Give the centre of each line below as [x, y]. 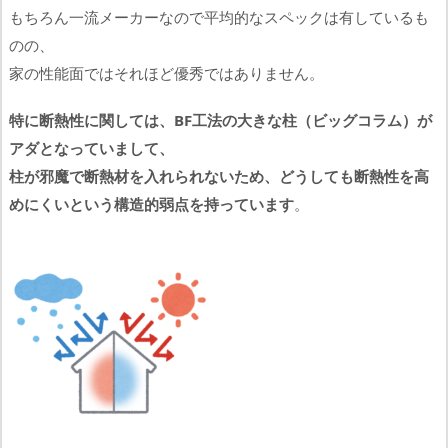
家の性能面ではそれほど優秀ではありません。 [166, 72]
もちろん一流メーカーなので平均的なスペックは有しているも [219, 16]
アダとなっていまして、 [91, 148]
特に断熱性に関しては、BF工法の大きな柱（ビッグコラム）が [220, 120]
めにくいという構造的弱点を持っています [151, 204]
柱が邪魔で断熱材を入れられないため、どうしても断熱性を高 [219, 176]
